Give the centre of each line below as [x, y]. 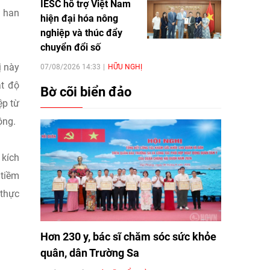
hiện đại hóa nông [79, 18]
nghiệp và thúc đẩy [81, 33]
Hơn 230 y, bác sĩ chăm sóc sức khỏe [128, 236]
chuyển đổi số [71, 47]
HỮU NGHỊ [125, 67]
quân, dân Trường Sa [90, 253]
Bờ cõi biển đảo [86, 92]
